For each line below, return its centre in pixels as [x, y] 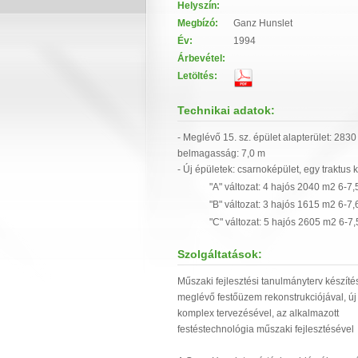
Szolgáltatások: [220, 254]
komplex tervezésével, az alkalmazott [258, 313]
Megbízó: [198, 23]
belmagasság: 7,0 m [221, 153]
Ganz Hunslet [263, 23]
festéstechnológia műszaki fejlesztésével [266, 329]
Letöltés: [197, 76]
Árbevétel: [201, 58]
